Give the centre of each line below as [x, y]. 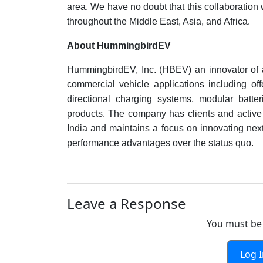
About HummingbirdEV [119, 45]
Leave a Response [127, 203]
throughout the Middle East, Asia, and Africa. [159, 21]
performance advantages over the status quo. [160, 143]
